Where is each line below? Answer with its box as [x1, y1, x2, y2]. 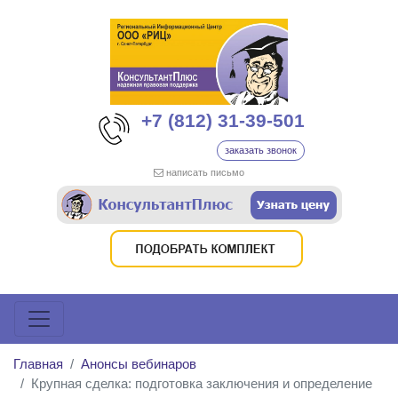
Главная [13, 355, 63, 371]
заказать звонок [224, 145, 297, 156]
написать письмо [166, 166, 244, 178]
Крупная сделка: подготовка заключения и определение [31, 375, 372, 391]
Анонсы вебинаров [81, 355, 196, 371]
